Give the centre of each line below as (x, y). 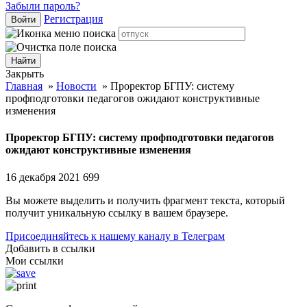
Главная (24, 86)
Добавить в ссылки (50, 248)
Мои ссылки (35, 260)
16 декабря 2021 (44, 177)
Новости (76, 86)
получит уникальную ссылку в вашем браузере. (117, 212)
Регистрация (73, 19)
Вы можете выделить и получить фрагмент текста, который (145, 200)
